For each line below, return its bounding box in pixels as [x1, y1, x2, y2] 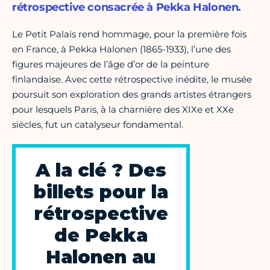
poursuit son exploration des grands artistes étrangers [12, 89, 251, 101]
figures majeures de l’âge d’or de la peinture [12, 58, 209, 71]
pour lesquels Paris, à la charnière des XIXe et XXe [12, 104, 234, 116]
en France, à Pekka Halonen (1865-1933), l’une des [12, 43, 231, 55]
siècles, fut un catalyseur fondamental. [12, 119, 183, 131]
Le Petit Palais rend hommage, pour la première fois [12, 28, 246, 40]
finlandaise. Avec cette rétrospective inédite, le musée [12, 74, 252, 86]
